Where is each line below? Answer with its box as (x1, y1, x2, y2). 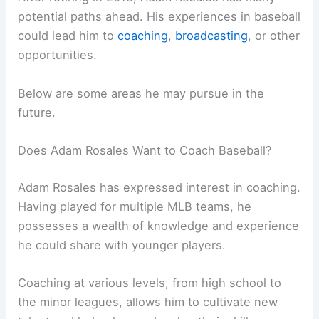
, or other (248, 28, 300, 43)
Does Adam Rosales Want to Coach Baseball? (18, 142, 272, 157)
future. (18, 105, 56, 120)
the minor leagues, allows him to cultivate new (18, 294, 278, 309)
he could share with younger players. (18, 237, 226, 252)
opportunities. (18, 48, 98, 63)
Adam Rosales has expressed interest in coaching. (18, 179, 301, 194)
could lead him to (18, 28, 118, 43)
